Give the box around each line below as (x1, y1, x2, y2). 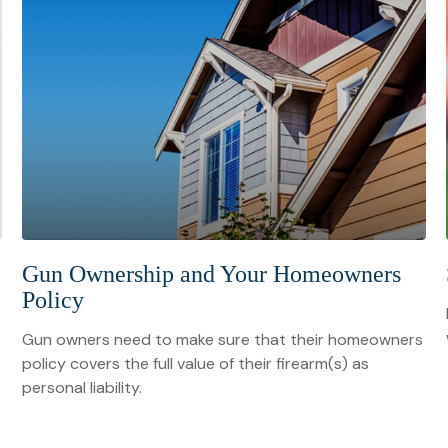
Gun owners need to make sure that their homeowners (22, 329, 424, 351)
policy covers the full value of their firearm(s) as (22, 353, 370, 375)
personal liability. (22, 377, 143, 399)
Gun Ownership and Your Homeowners (22, 261, 402, 288)
